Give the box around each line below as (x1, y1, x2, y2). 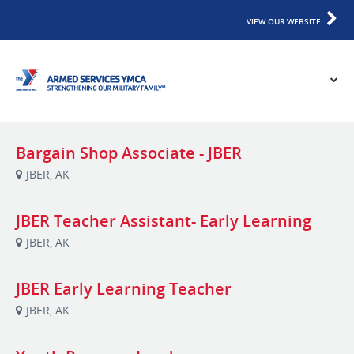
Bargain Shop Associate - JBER (16, 142, 242, 164)
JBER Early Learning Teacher (16, 278, 232, 299)
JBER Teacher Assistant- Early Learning (16, 210, 311, 232)
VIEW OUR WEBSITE (247, 16, 321, 27)
